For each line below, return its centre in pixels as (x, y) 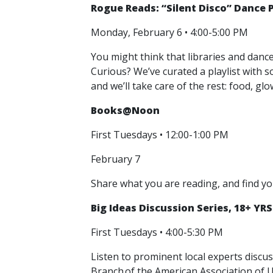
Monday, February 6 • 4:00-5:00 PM (171, 32)
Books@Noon (125, 110)
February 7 (117, 159)
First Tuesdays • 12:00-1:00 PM (161, 135)
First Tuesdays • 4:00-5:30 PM (158, 232)
